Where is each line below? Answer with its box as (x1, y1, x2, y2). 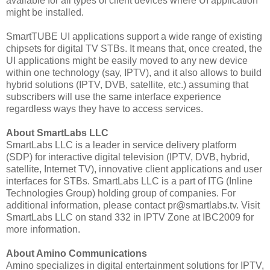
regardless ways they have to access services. (6, 103, 203, 114)
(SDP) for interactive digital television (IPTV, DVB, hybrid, (6, 151, 250, 162)
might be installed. (6, 7, 84, 17)
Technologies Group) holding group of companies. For (6, 187, 236, 198)
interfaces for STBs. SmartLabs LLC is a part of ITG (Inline (6, 175, 253, 186)
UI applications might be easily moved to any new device (6, 55, 248, 66)
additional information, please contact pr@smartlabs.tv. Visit (6, 199, 260, 210)
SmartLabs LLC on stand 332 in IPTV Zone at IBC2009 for (6, 212, 254, 222)
